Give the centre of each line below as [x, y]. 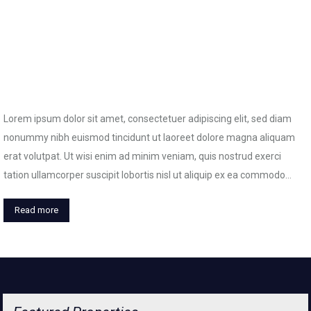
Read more [36, 210]
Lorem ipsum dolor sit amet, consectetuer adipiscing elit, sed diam [148, 119]
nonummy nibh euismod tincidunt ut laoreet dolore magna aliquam [149, 138]
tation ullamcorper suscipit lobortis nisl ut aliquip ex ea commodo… [148, 175]
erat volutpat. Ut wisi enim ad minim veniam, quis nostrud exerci [142, 157]
